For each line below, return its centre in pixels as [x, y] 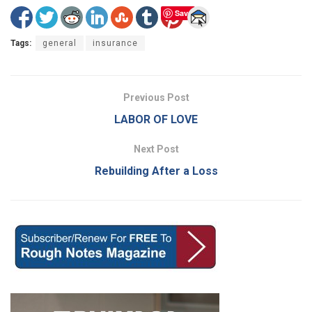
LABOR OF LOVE [156, 120]
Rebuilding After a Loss [156, 171]
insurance [115, 44]
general [60, 44]
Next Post [156, 149]
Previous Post [156, 98]
